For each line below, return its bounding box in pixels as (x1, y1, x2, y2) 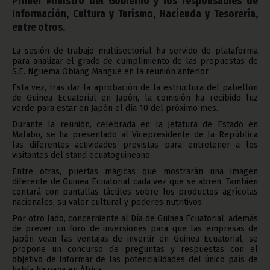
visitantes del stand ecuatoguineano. (12, 150, 152, 160)
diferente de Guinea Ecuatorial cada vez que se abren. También (12, 177, 258, 187)
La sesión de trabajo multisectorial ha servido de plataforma (12, 46, 258, 56)
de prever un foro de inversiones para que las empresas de (12, 224, 258, 234)
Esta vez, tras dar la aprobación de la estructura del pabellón (12, 83, 258, 93)
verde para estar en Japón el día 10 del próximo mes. (12, 103, 218, 113)
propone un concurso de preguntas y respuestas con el (12, 244, 258, 254)
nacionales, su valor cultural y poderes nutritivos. (12, 197, 204, 207)
